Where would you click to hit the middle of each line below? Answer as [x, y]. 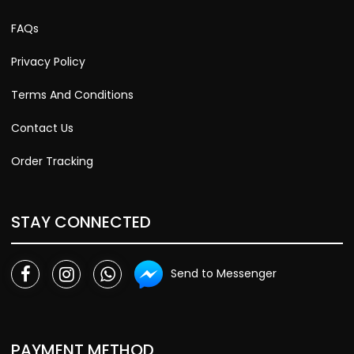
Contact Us [42, 128]
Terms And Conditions [72, 94]
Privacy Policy [48, 61]
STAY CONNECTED [81, 222]
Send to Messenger [224, 273]
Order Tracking [52, 161]
